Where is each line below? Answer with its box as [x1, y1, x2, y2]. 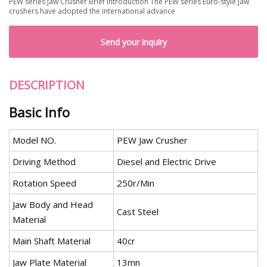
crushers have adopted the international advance [9, 5, 175, 16]
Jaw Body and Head [13, 198, 93, 211]
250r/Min [117, 177, 154, 190]
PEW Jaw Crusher [117, 134, 188, 147]
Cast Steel [117, 206, 159, 218]
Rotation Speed [13, 177, 76, 190]
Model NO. [13, 134, 56, 147]
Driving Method [13, 156, 76, 168]
